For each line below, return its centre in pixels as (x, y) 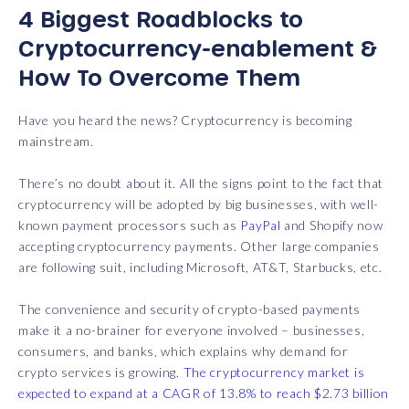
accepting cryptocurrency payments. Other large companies (199, 246)
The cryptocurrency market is (274, 372)
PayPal (261, 225)
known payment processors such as (130, 225)
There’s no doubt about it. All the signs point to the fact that (201, 184)
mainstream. (56, 142)
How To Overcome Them (159, 77)
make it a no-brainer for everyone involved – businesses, (192, 330)
